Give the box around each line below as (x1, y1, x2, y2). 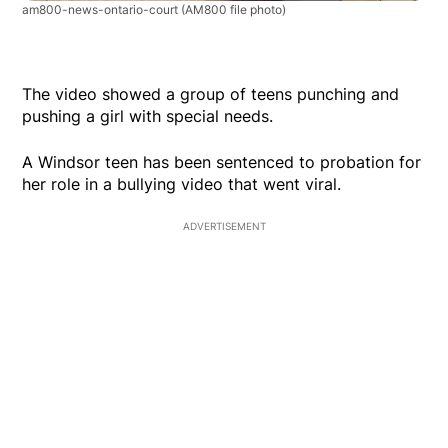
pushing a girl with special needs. (22, 106, 274, 127)
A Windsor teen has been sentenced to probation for (22, 152, 422, 173)
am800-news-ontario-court (22, 2, 182, 18)
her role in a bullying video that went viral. (22, 174, 342, 195)
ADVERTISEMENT (182, 220, 266, 233)
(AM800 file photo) (181, 2, 287, 18)
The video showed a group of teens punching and (22, 84, 400, 105)
